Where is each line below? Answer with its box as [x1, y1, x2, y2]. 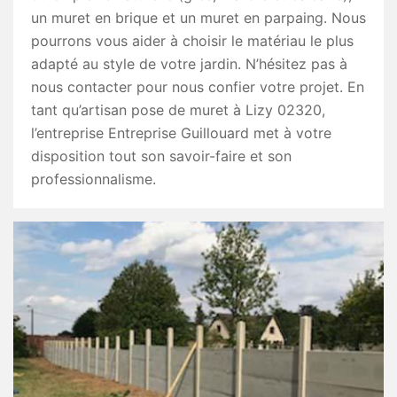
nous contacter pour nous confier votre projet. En [31, 78, 364, 96]
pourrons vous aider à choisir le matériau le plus [31, 32, 354, 50]
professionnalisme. [31, 170, 156, 188]
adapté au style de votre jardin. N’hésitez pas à [31, 55, 347, 73]
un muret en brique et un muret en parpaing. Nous [31, 9, 366, 27]
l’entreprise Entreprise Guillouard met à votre [31, 124, 331, 142]
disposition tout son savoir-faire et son [31, 147, 292, 165]
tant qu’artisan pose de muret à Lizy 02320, [31, 101, 325, 119]
